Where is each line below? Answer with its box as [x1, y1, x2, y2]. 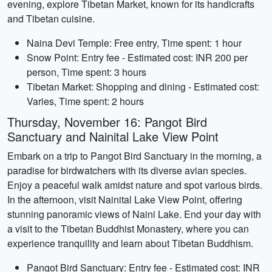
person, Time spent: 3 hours [27, 65, 146, 79]
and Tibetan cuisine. [7, 12, 95, 25]
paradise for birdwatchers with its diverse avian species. [7, 163, 246, 177]
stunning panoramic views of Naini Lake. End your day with [7, 207, 261, 221]
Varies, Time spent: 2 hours [27, 94, 144, 108]
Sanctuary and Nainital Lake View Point [7, 127, 219, 145]
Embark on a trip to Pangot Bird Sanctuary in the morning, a [7, 149, 262, 163]
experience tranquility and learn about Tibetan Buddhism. [7, 236, 253, 250]
